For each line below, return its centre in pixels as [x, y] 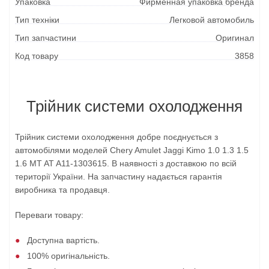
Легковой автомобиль [212, 20]
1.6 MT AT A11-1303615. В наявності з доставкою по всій [126, 163]
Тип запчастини [46, 38]
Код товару [37, 56]
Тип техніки [37, 20]
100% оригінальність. [68, 256]
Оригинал [235, 38]
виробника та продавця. [62, 190]
